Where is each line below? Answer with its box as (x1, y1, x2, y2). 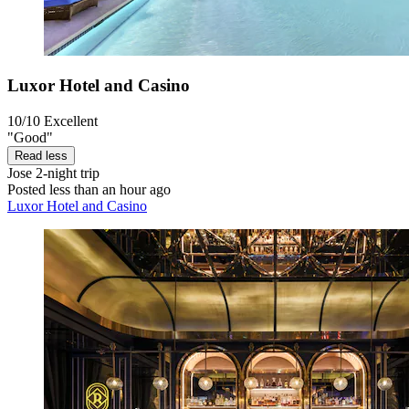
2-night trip (32, 165, 100, 182)
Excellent (44, 113, 98, 130)
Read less (15, 149, 68, 163)
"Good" (7, 130, 53, 146)
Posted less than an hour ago (7, 182, 171, 198)
